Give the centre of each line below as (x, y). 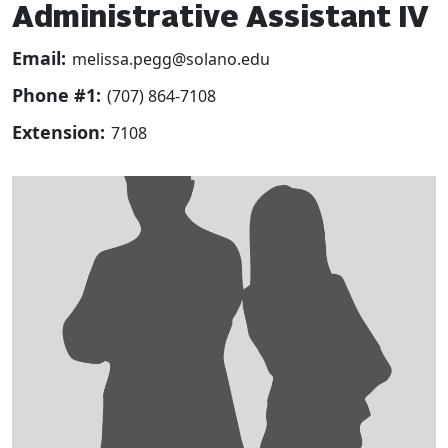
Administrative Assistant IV (220, 19)
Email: (39, 58)
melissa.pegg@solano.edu (171, 59)
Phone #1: (56, 95)
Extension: (58, 132)
